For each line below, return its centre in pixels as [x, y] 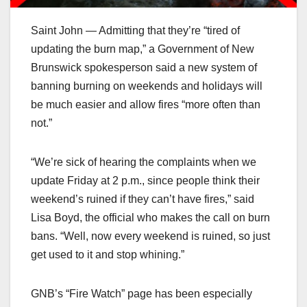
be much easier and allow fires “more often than [146, 104]
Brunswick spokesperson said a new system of [144, 67]
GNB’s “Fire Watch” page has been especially [142, 293]
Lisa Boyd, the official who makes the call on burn [150, 217]
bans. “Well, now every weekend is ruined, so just [150, 236]
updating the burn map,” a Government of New [143, 49]
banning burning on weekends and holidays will [147, 86]
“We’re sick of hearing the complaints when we [144, 162]
